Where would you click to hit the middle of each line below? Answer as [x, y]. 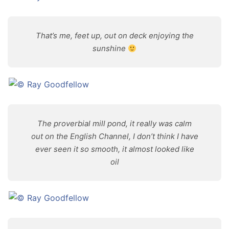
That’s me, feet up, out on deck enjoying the [114, 36]
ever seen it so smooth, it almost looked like [114, 149]
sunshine [110, 48]
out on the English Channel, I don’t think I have [114, 136]
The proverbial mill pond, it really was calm [114, 123]
